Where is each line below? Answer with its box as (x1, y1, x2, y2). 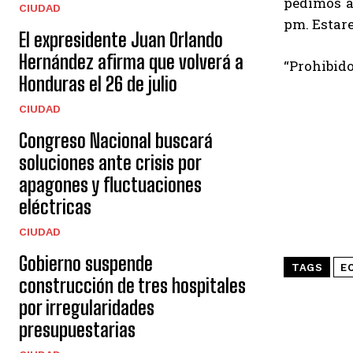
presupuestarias (19, 318, 136, 342)
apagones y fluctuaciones (19, 173, 202, 197)
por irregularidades (19, 296, 154, 320)
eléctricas (19, 195, 91, 219)
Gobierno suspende (19, 252, 153, 276)
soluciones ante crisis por (19, 151, 201, 175)
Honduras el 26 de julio (19, 72, 177, 96)
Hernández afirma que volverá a (19, 50, 243, 74)
